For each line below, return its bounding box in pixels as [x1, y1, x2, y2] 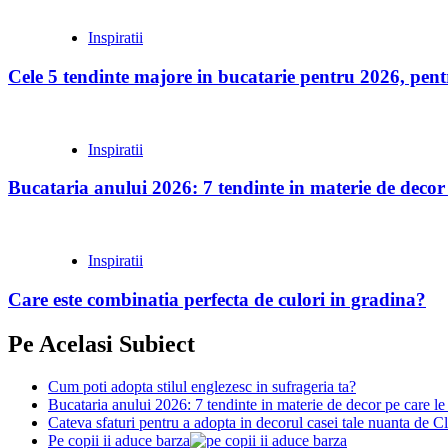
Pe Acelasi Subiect [8, 330, 195, 357]
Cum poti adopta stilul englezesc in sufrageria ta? [48, 377, 356, 395]
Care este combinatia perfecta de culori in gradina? [8, 288, 426, 310]
